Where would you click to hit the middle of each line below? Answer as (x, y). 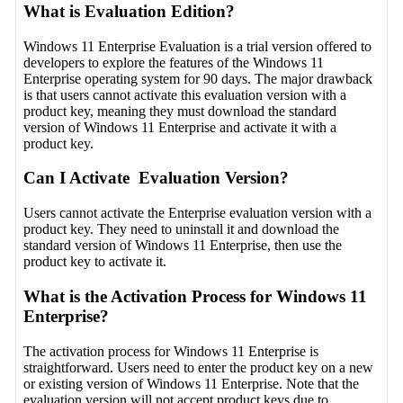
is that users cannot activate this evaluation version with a (185, 94)
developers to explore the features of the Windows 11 (174, 62)
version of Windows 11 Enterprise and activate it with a (180, 127)
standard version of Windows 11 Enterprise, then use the (183, 246)
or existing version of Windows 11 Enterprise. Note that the (192, 383)
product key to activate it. (95, 262)
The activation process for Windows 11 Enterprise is (171, 351)
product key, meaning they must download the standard (180, 111)
